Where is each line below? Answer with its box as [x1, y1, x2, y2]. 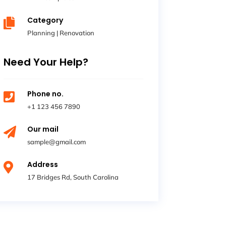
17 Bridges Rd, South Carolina [27, 173, 119, 181]
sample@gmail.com [27, 137, 86, 146]
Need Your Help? [3, 54, 88, 69]
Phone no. [27, 88, 64, 99]
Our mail [27, 124, 59, 134]
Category [27, 15, 64, 25]
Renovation [60, 28, 95, 37]
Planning [27, 28, 55, 37]
